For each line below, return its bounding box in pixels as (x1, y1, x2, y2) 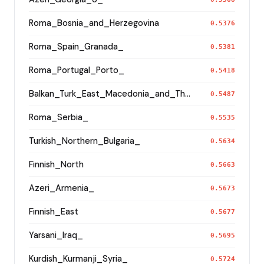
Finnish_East (29, 206, 78, 217)
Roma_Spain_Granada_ (29, 41, 124, 52)
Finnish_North (29, 159, 84, 170)
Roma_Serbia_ (29, 111, 88, 123)
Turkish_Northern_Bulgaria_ (29, 135, 140, 146)
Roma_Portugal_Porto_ (29, 64, 124, 75)
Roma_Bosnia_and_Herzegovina (29, 17, 159, 28)
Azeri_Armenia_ (29, 182, 94, 193)
